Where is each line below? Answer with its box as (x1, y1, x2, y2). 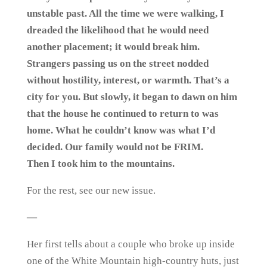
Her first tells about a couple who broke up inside (26, 238, 235, 250)
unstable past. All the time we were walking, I (26, 8, 224, 19)
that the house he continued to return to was (26, 108, 219, 119)
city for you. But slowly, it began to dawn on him (26, 91, 237, 103)
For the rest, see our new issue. (26, 185, 156, 196)
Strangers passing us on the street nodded (26, 58, 209, 69)
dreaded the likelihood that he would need (26, 24, 209, 36)
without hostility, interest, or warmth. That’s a (26, 74, 229, 86)
